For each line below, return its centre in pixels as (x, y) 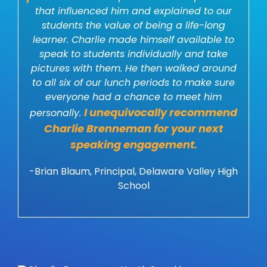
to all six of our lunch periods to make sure (133, 83)
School (133, 186)
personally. (57, 113)
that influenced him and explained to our (133, 11)
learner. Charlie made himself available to (133, 40)
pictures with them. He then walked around (133, 69)
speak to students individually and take (133, 54)
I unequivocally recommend (161, 113)
